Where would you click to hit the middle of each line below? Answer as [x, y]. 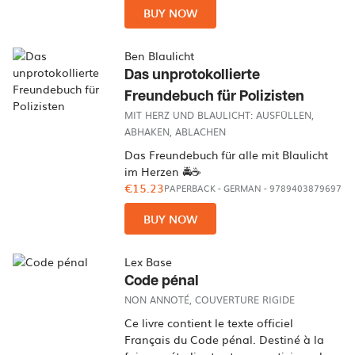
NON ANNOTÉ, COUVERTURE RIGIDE [210, 300]
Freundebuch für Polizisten [215, 96]
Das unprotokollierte [193, 75]
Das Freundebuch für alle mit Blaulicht [227, 155]
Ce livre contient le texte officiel [209, 323]
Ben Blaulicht [160, 55]
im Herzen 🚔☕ [163, 171]
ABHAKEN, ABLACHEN [176, 132]
